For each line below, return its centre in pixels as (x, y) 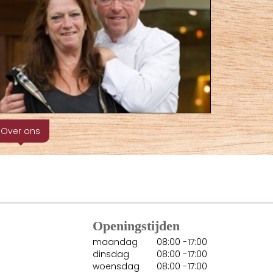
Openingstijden (136, 226)
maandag (115, 242)
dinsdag (111, 254)
